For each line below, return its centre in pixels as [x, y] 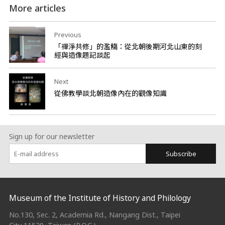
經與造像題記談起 [82, 55]
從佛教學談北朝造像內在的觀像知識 [110, 93]
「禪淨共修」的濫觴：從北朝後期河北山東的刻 [128, 47]
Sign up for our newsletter [51, 137]
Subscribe [181, 154]
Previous [68, 35]
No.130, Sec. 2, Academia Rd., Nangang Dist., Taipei [94, 214]
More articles [37, 8]
